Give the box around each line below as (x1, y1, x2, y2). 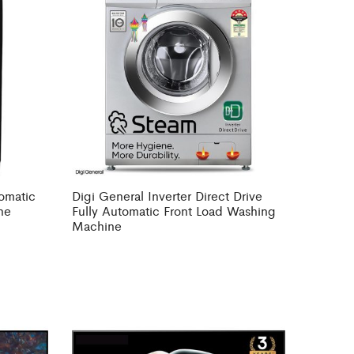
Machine (72, 217, 122, 235)
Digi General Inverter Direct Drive (72, 186, 262, 205)
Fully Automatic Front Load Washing (72, 201, 276, 220)
